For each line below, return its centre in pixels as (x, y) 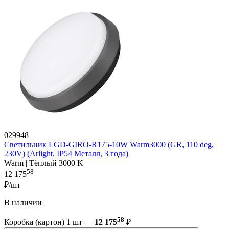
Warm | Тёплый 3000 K (44, 163)
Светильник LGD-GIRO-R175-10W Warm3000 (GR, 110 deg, (109, 144)
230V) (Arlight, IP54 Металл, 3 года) (66, 153)
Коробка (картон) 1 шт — (49, 222)
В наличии (23, 203)
